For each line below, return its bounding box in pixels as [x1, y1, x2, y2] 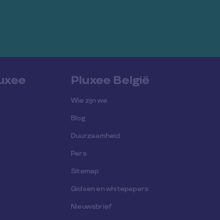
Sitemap [71, 167, 99, 175]
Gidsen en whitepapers [71, 185, 149, 193]
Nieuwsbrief [71, 202, 112, 211]
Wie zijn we [71, 96, 108, 105]
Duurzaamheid [71, 132, 120, 140]
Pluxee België [71, 73, 150, 87]
